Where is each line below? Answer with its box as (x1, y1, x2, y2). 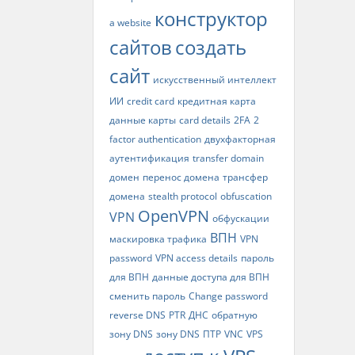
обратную (212, 308, 258, 322)
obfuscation (220, 189, 272, 203)
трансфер (223, 170, 268, 184)
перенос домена (143, 170, 219, 184)
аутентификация (109, 151, 189, 165)
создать (175, 34, 246, 60)
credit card (127, 94, 174, 108)
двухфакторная (204, 132, 276, 146)
